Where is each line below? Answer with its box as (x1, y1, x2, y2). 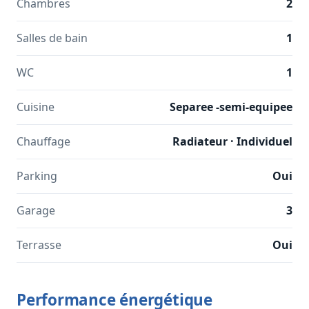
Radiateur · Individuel (172, 134, 292, 150)
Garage (17, 203, 55, 219)
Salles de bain (17, 30, 88, 46)
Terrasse (17, 237, 61, 253)
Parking (17, 168, 57, 184)
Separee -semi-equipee (170, 99, 292, 115)
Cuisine (17, 99, 54, 115)
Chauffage (17, 134, 70, 150)
